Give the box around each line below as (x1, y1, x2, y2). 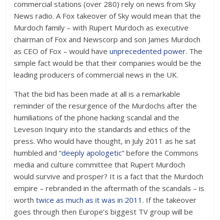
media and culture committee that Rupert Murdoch (14, 160, 186, 170)
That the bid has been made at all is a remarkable (14, 89, 181, 99)
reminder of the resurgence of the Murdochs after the (14, 101, 197, 111)
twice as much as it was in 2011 (36, 195, 143, 205)
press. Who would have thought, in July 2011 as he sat (14, 136, 196, 146)
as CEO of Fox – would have (14, 46, 110, 56)
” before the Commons (122, 148, 199, 158)
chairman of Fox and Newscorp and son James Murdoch (14, 34, 201, 45)
